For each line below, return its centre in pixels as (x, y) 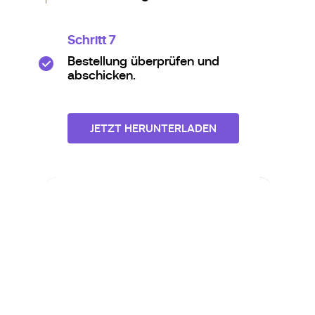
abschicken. (102, 75)
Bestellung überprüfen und (143, 61)
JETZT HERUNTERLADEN (153, 128)
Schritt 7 (92, 39)
